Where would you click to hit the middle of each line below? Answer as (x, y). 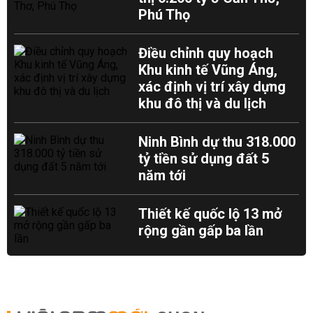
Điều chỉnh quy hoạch (206, 53)
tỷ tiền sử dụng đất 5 (204, 159)
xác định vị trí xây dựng (212, 87)
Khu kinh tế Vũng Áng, (208, 70)
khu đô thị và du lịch (203, 103)
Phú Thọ (165, 15)
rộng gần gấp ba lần (201, 231)
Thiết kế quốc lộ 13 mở (211, 214)
